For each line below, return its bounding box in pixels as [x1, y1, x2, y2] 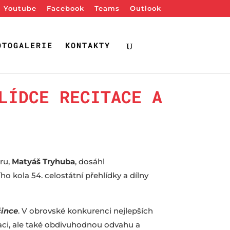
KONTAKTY [65, 40, 110, 50]
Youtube [3, 4, 36, 12]
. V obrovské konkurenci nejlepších [18, 205, 153, 216]
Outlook [129, 4, 161, 12]
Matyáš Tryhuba [12, 156, 75, 166]
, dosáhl [75, 156, 105, 166]
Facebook [46, 4, 84, 12]
